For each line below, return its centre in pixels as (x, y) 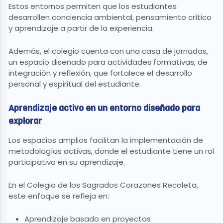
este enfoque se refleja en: (60, 196)
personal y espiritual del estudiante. (76, 84)
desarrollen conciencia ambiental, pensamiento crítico (110, 17)
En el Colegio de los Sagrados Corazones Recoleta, (103, 185)
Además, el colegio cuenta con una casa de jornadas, (108, 51)
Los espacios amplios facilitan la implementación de (106, 140)
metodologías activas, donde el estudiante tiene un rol (111, 151)
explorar (25, 121)
